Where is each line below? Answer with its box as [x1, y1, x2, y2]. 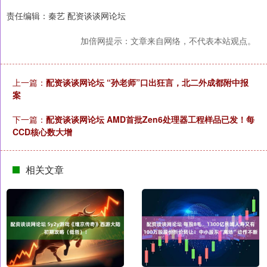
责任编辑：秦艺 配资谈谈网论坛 [7, 9, 126, 21]
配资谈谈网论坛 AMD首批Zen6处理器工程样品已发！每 [46, 113, 254, 125]
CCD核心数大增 [13, 125, 72, 138]
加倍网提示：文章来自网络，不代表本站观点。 [80, 34, 256, 46]
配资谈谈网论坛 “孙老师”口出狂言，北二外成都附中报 [46, 76, 249, 88]
